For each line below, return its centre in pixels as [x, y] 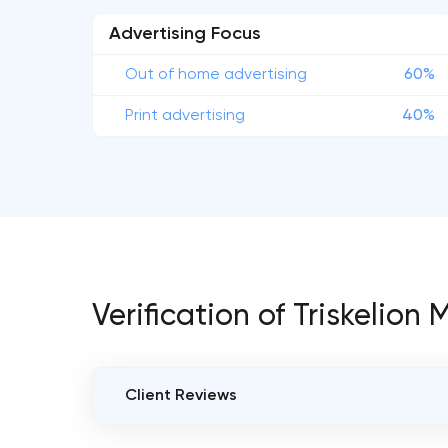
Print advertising [185, 116]
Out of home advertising [216, 75]
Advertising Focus [185, 34]
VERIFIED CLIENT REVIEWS [216, 436]
